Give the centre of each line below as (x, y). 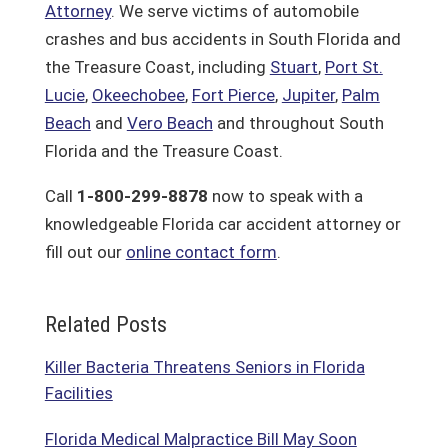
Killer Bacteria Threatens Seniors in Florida (204, 367)
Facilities (78, 393)
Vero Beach (169, 123)
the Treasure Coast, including (157, 67)
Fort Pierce (233, 95)
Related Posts (105, 324)
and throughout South (298, 123)
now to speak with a (285, 196)
